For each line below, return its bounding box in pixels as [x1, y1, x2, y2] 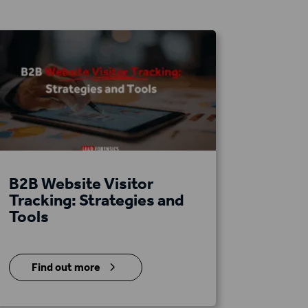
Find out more [31, 261, 100, 274]
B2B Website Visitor [8, 174, 153, 194]
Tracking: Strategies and [8, 190, 184, 210]
